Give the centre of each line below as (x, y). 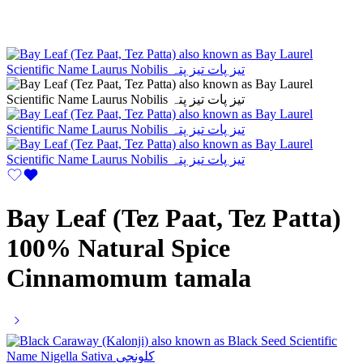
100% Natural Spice (118, 248)
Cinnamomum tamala (129, 278)
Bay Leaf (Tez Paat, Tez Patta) (174, 218)
